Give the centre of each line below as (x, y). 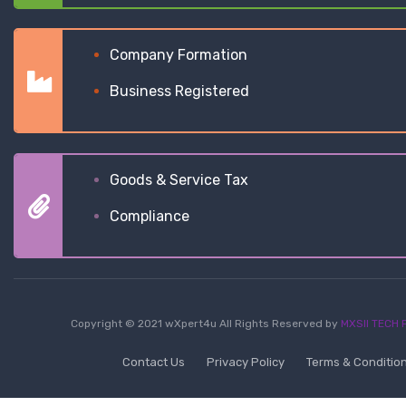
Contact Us (153, 362)
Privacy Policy (245, 362)
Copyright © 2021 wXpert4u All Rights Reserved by (205, 323)
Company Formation (179, 55)
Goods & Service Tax (179, 180)
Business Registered (179, 92)
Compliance (150, 217)
